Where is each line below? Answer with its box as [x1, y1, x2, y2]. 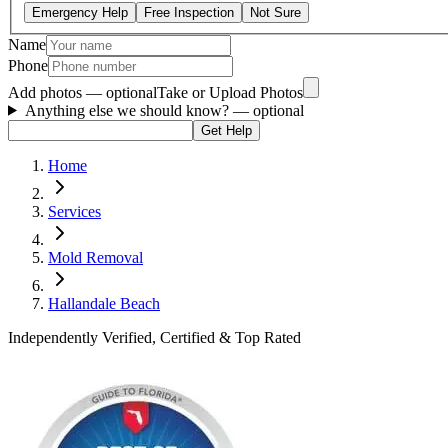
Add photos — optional [8, 83, 157, 101]
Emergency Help [32, 4, 128, 20]
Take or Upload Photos [157, 83, 303, 101]
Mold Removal [48, 248, 143, 266]
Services [48, 202, 101, 220]
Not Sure [250, 4, 301, 20]
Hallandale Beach [48, 294, 160, 312]
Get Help [201, 122, 252, 138]
